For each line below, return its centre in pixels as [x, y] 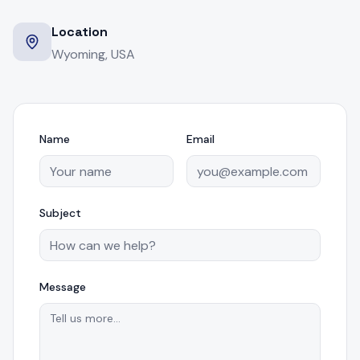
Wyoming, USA [93, 54]
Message [63, 287]
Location [80, 32]
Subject [60, 213]
